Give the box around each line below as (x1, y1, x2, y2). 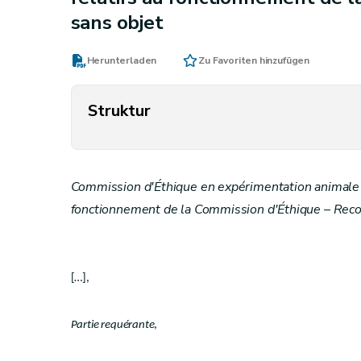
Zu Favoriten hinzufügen (198, 54, 310, 67)
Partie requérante (70, 319, 155, 331)
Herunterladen (86, 54, 157, 67)
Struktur (87, 99, 151, 122)
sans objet (70, 10, 164, 35)
